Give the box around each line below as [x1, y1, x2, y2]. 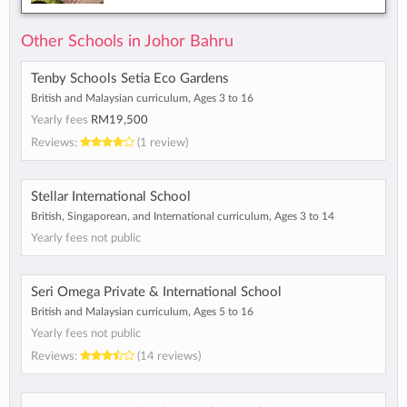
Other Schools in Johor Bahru [21, 34, 233, 50]
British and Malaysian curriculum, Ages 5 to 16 [31, 306, 253, 318]
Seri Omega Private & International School [31, 285, 282, 300]
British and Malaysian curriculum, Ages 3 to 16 [31, 93, 253, 104]
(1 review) [134, 136, 188, 150]
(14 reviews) [134, 350, 201, 363]
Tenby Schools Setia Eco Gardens [31, 72, 229, 86]
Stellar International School [31, 190, 191, 204]
